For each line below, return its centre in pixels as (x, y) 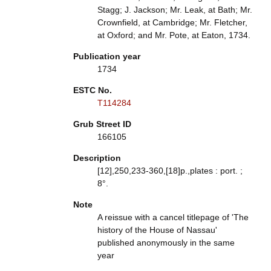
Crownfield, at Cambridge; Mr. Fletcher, (172, 22)
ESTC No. (92, 90)
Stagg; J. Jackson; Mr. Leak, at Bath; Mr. (175, 10)
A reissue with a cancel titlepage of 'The (173, 217)
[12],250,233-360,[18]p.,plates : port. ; (170, 171)
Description (97, 158)
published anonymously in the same (166, 243)
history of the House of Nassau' (157, 230)
